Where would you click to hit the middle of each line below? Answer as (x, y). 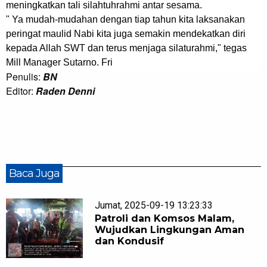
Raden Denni (65, 91)
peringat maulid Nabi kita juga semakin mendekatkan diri (126, 34)
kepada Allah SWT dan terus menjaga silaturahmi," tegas (126, 48)
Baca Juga (34, 174)
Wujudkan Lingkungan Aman (170, 230)
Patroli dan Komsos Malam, (165, 219)
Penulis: (24, 77)
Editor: (21, 91)
